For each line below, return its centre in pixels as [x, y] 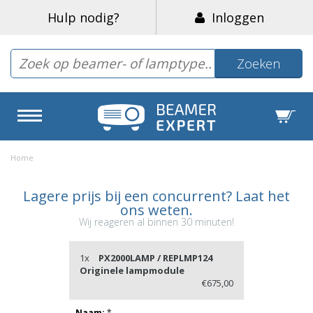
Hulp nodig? [83, 17]
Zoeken [259, 64]
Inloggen [234, 17]
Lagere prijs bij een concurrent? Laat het [156, 196]
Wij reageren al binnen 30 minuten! [156, 221]
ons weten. [156, 210]
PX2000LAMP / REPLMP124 [155, 257]
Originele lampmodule [132, 270]
